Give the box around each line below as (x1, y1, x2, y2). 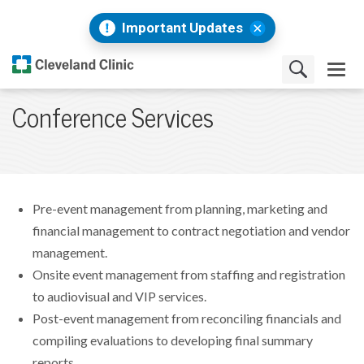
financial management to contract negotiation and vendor (32, 223, 350, 240)
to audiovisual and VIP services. (32, 288, 206, 305)
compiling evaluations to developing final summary (32, 332, 313, 349)
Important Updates (121, 19, 243, 37)
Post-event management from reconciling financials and (32, 310, 341, 327)
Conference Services (12, 102, 214, 136)
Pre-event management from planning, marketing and (32, 201, 327, 218)
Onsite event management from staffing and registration (32, 266, 345, 284)
